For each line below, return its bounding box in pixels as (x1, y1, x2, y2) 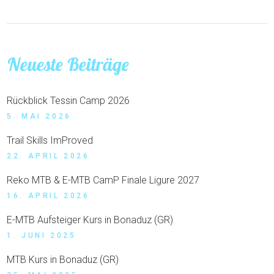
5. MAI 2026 (7, 112, 72, 121)
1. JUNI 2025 (7, 231, 76, 240)
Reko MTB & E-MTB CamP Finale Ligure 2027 (7, 174, 200, 187)
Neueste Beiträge (7, 53, 130, 76)
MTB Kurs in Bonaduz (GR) (7, 254, 119, 266)
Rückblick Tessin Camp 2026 (7, 95, 130, 107)
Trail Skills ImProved (7, 135, 94, 147)
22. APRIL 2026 (7, 152, 90, 161)
